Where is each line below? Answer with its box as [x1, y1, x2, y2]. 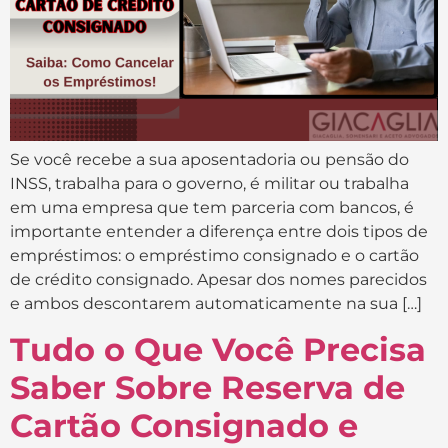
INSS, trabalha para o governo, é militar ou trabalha [10, 174, 409, 194]
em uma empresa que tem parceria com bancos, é [10, 198, 414, 218]
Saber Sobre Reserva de [10, 367, 405, 407]
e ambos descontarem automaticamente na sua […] [10, 294, 422, 314]
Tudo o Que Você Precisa [10, 329, 426, 369]
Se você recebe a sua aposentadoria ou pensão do [10, 150, 409, 170]
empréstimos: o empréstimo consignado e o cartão [10, 246, 419, 266]
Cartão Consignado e [10, 405, 358, 445]
